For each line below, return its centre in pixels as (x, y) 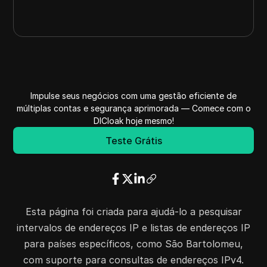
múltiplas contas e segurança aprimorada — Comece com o (133, 108)
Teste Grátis (133, 140)
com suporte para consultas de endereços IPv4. (133, 260)
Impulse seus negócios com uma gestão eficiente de (133, 96)
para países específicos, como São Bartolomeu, (133, 244)
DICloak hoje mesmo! (133, 121)
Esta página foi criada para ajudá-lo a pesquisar (133, 212)
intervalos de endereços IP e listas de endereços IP (133, 228)
